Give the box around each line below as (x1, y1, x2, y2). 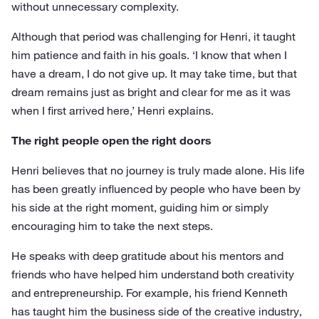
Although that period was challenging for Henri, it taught (11, 29, 296, 43)
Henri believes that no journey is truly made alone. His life (11, 163, 305, 177)
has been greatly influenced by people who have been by (11, 182, 300, 196)
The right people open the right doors (11, 133, 211, 147)
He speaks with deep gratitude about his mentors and (11, 249, 283, 263)
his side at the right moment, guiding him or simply (11, 200, 268, 214)
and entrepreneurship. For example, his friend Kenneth (11, 286, 288, 300)
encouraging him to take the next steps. (11, 219, 213, 233)
